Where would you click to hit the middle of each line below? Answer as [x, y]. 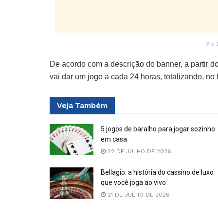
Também [91, 105]
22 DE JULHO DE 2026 [138, 151]
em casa [114, 139]
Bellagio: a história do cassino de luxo [157, 173]
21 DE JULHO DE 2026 [138, 195]
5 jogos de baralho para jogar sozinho [158, 129]
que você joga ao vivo [133, 183]
